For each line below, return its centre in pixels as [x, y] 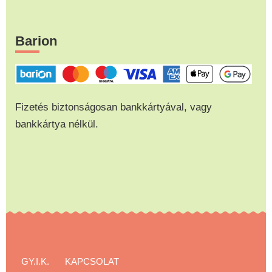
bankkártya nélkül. [57, 124]
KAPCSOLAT [92, 261]
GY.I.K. [35, 261]
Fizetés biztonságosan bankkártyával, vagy [114, 107]
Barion [36, 41]
